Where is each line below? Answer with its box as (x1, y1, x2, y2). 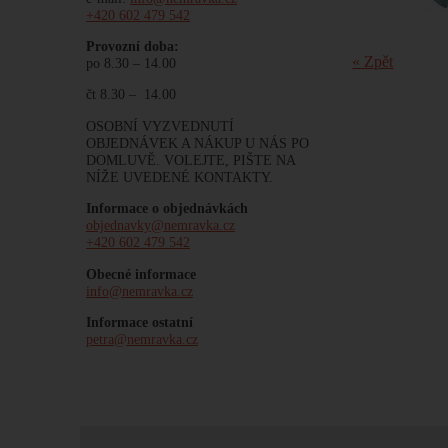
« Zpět (352, 53, 394, 71)
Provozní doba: (85, 37, 179, 54)
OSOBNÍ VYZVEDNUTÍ (85, 117, 234, 134)
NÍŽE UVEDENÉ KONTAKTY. (85, 168, 273, 185)
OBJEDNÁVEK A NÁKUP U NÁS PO (85, 134, 309, 151)
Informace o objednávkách (85, 200, 248, 217)
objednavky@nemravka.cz (85, 217, 235, 234)
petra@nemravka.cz (85, 330, 198, 347)
